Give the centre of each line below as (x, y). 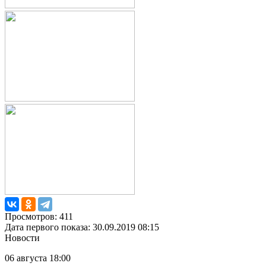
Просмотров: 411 (39, 217)
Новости (22, 238)
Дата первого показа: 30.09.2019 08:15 (82, 227)
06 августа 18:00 (38, 258)
